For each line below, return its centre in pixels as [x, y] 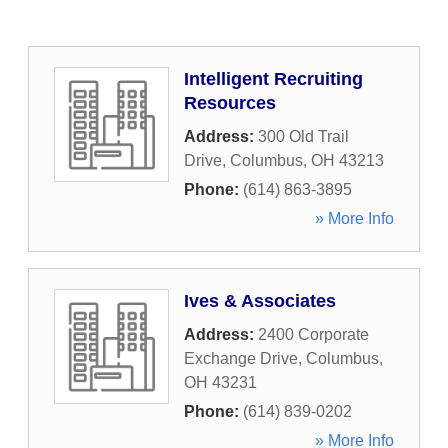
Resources [230, 103]
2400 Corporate [313, 334]
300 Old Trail [303, 136]
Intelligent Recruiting [273, 79]
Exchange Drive [241, 358]
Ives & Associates [260, 301]
